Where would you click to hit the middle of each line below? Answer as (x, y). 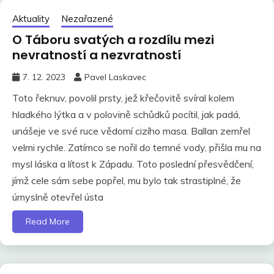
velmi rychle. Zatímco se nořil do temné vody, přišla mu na (137, 147)
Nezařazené (87, 18)
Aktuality (31, 18)
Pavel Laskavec (115, 77)
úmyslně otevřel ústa (58, 197)
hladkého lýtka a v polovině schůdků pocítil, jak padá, (126, 114)
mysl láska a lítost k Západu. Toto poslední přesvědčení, (133, 164)
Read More (48, 221)
